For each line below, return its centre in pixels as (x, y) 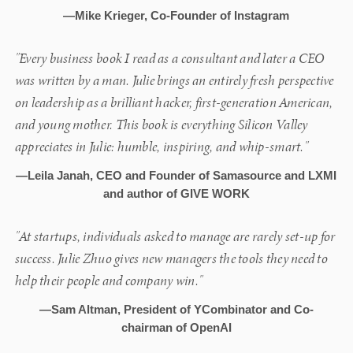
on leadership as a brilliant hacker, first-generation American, (174, 103)
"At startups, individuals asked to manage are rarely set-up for (175, 237)
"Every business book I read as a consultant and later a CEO (169, 59)
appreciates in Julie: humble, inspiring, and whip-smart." (161, 147)
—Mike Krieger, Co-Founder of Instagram (176, 16)
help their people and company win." (109, 281)
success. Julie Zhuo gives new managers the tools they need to (171, 259)
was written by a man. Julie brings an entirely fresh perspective (174, 81)
